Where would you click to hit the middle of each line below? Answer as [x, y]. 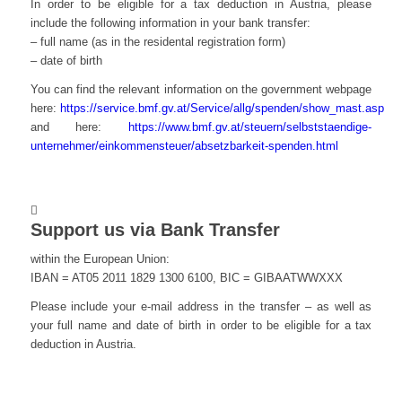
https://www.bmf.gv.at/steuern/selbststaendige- [250, 127]
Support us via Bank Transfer [155, 230]
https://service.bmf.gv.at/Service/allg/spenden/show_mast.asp [222, 109]
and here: [79, 127]
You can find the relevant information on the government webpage [201, 90]
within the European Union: [100, 259]
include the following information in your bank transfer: [170, 23]
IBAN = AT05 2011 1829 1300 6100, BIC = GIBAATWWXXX [186, 278]
